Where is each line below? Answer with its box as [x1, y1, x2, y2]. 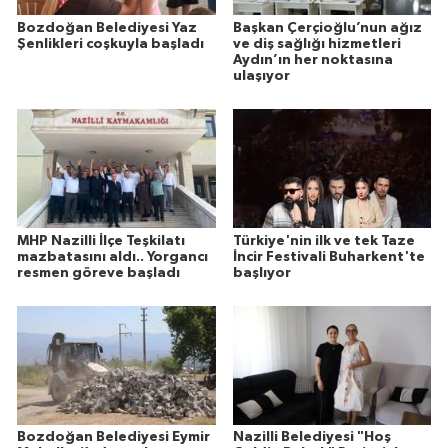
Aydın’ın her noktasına [232, 52, 393, 67]
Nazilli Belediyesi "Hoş [232, 430, 391, 445]
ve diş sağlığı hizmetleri [232, 36, 401, 51]
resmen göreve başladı [17, 265, 180, 280]
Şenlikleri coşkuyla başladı [17, 36, 204, 51]
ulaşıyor [232, 68, 290, 83]
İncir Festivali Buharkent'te [232, 249, 425, 264]
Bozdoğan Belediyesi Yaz [17, 20, 197, 35]
